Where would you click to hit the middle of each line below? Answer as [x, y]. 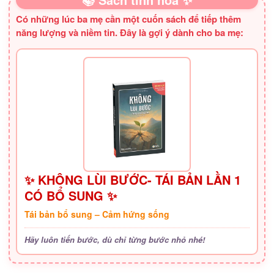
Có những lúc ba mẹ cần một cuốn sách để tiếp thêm [128, 19]
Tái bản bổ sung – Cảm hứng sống [97, 214]
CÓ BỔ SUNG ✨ [71, 196]
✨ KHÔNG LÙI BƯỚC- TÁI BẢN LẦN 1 [133, 180]
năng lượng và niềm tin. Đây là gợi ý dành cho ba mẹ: [130, 32]
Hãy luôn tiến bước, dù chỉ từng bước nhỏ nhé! [115, 240]
